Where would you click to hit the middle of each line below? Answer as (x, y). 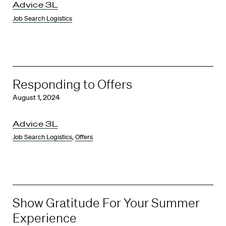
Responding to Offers (72, 84)
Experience (45, 218)
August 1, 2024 (36, 97)
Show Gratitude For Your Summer (106, 203)
